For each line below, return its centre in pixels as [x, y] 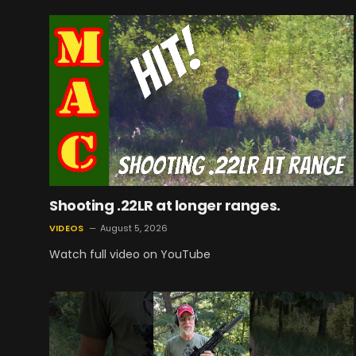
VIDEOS [67, 228]
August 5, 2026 [134, 228]
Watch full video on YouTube [130, 255]
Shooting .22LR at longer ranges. [165, 206]
